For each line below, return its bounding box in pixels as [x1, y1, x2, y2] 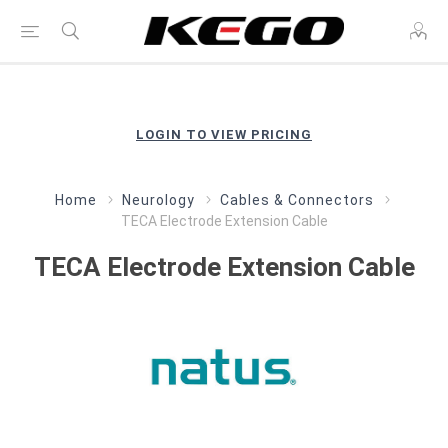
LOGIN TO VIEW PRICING [136, 127, 312, 142]
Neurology [122, 192, 195, 208]
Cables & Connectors [220, 192, 374, 208]
